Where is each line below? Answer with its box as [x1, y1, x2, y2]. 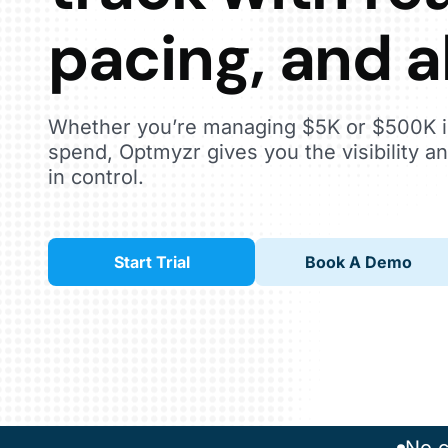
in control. [48, 165, 144, 189]
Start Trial [113, 252, 190, 272]
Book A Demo [305, 252, 412, 272]
